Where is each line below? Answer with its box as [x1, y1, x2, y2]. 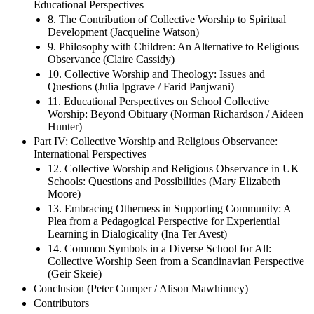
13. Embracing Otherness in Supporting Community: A [48, 202, 291, 214]
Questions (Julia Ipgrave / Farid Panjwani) [48, 80, 234, 93]
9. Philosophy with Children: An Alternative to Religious [48, 40, 299, 53]
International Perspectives [34, 147, 146, 160]
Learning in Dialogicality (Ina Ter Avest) [48, 227, 227, 240]
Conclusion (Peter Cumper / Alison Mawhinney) [34, 282, 248, 294]
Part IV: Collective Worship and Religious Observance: [34, 135, 278, 147]
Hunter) [48, 120, 82, 132]
